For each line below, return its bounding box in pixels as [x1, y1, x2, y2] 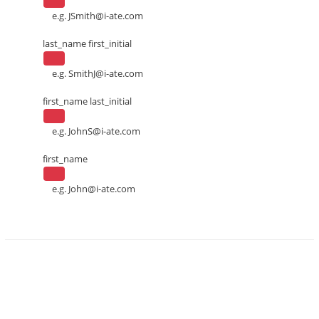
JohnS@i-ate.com [68, 124, 140, 137]
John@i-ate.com [68, 182, 135, 195]
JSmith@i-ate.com [68, 9, 143, 23]
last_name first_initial [43, 37, 132, 51]
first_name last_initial [43, 94, 132, 108]
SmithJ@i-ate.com [68, 67, 143, 80]
